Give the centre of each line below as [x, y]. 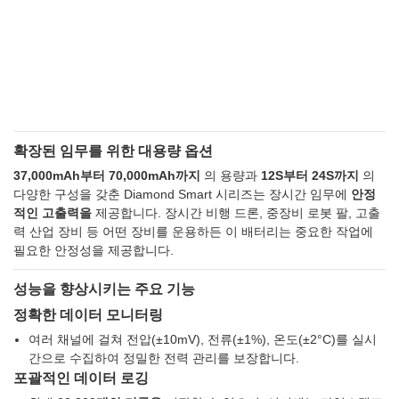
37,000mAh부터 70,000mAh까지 [107, 176]
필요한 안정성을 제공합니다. [94, 251]
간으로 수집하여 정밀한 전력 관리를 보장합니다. [163, 358]
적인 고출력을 [53, 213]
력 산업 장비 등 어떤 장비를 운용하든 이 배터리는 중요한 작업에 [193, 232]
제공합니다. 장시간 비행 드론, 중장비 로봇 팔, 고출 [236, 213]
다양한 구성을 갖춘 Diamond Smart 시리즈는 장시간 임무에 [182, 195]
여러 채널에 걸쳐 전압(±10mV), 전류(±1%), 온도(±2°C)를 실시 [202, 340]
